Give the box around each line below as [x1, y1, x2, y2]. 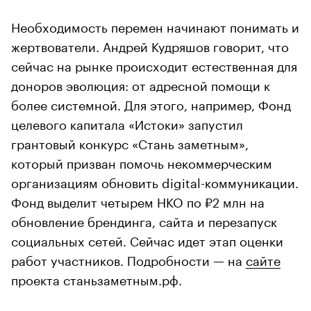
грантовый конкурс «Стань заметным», [11, 132, 249, 152]
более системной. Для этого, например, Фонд [11, 93, 291, 113]
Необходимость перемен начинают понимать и [11, 15, 299, 35]
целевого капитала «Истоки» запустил [11, 112, 243, 133]
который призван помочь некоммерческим [11, 151, 272, 171]
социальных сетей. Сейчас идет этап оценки [11, 229, 283, 249]
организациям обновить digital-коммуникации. [11, 171, 299, 191]
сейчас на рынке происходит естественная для [11, 54, 297, 74]
